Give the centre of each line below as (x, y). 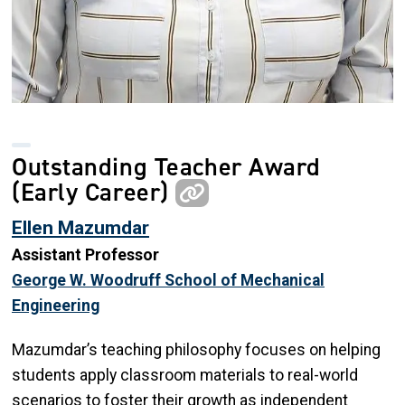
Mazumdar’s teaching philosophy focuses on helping (196, 349)
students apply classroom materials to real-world (185, 375)
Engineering (56, 305)
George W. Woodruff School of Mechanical (168, 280)
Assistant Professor (85, 254)
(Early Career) (94, 192)
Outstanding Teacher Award (166, 166)
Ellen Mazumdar (80, 227)
